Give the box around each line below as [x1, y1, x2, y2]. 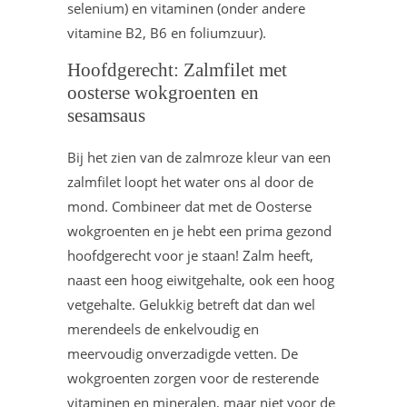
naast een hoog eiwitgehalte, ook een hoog [67, 271, 334, 289]
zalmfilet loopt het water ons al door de [67, 173, 313, 191]
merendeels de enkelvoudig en [67, 320, 259, 338]
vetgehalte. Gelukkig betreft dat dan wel [67, 295, 315, 313]
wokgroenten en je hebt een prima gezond [67, 222, 332, 240]
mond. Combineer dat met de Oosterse [67, 197, 312, 215]
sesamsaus [67, 104, 145, 126]
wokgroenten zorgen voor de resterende [67, 369, 319, 387]
